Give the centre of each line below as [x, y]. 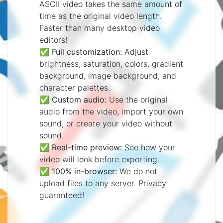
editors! [53, 40]
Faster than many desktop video [100, 28]
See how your [149, 147]
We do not [137, 171]
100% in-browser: [84, 171]
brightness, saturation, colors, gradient [111, 63]
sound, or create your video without [106, 123]
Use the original [137, 99]
